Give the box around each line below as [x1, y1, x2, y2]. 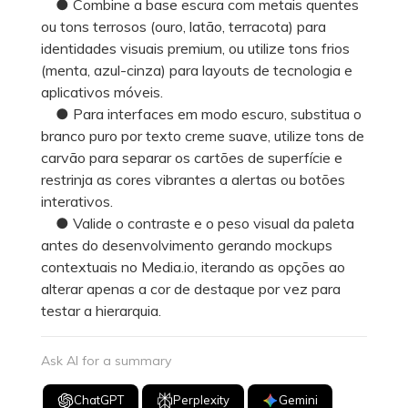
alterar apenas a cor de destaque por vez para [41, 279, 341, 298]
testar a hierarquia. [41, 301, 161, 320]
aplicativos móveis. [41, 82, 163, 101]
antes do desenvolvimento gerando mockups [41, 235, 332, 254]
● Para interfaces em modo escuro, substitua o [41, 104, 362, 123]
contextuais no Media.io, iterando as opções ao [41, 257, 345, 276]
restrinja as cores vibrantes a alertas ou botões [41, 169, 345, 189]
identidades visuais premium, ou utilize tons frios [41, 38, 350, 57]
